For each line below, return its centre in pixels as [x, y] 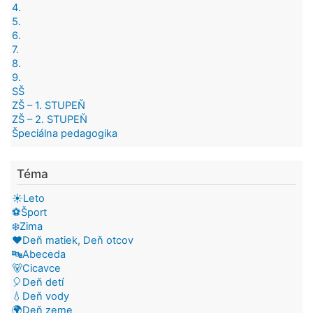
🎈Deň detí [38, 282]
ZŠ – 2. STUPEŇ [50, 120]
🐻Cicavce [36, 268]
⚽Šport [29, 212]
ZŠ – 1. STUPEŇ [49, 106]
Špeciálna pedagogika [65, 134]
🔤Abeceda [39, 254]
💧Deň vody [41, 296]
